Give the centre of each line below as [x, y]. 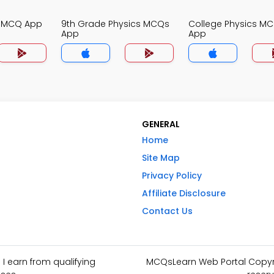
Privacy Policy [172, 176]
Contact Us [167, 211]
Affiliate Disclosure [184, 193]
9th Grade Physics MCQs [115, 24]
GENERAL [161, 124]
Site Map [161, 158]
